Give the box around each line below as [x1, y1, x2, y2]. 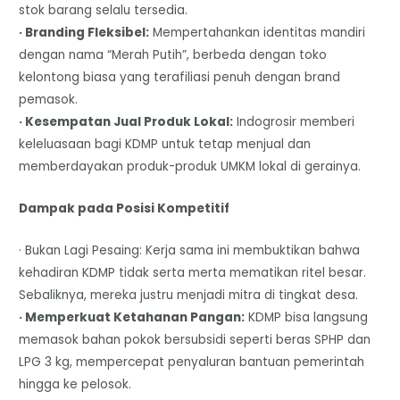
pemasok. [19, 91, 79, 109]
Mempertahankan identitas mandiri [149, 24, 366, 42]
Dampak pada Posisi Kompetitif [19, 200, 230, 218]
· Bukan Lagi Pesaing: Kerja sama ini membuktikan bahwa [19, 242, 361, 260]
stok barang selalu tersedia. [19, 2, 188, 20]
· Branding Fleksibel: [19, 24, 150, 42]
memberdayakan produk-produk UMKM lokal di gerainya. [19, 158, 362, 176]
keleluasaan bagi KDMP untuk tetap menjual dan [19, 136, 312, 154]
